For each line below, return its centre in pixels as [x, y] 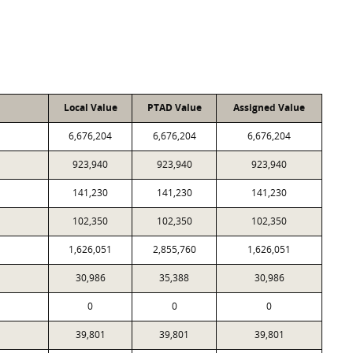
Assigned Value [269, 108]
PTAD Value [174, 108]
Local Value [90, 108]
